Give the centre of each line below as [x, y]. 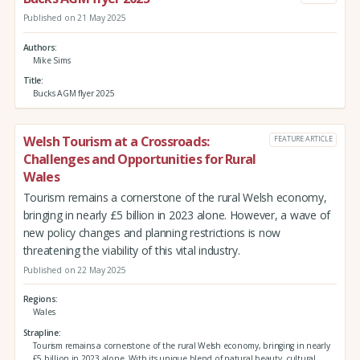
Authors [39, 47]
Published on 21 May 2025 [74, 18]
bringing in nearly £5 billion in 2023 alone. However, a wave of [176, 215]
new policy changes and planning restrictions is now [152, 232]
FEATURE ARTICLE [303, 139]
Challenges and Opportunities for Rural [139, 160]
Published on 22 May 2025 [74, 270]
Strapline [41, 332]
